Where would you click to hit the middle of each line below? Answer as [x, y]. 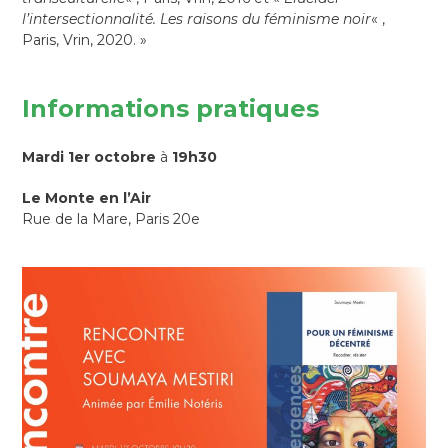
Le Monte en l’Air [87, 198]
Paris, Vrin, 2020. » [85, 40]
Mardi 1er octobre [91, 157]
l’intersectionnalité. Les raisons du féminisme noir [197, 19]
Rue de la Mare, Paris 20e [111, 219]
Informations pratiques [171, 109]
